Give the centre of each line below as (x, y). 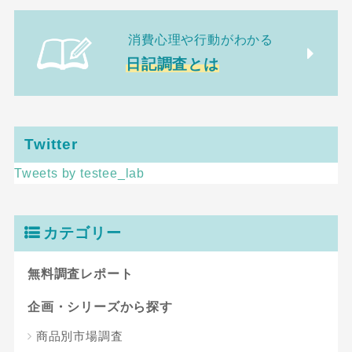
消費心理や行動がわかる (201, 40)
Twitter (51, 145)
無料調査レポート (80, 273)
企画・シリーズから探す (100, 306)
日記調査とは (172, 64)
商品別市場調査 (79, 335)
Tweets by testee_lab (79, 174)
